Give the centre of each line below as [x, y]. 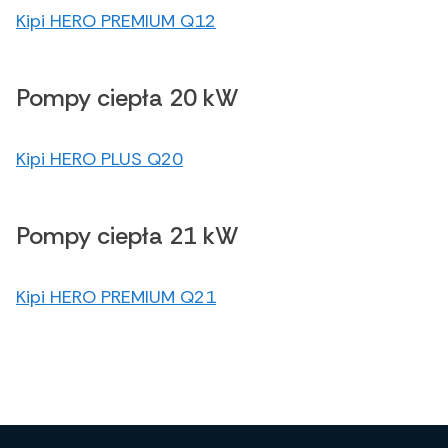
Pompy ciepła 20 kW [127, 98]
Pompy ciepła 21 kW [127, 236]
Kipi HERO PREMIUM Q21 [116, 297]
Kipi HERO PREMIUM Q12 [116, 21]
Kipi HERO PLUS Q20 [99, 159]
